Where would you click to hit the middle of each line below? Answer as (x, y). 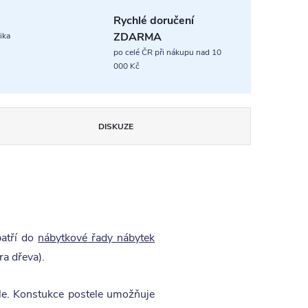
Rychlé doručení (153, 21)
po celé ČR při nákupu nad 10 (167, 52)
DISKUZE (115, 126)
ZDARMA (137, 37)
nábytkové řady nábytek (97, 238)
